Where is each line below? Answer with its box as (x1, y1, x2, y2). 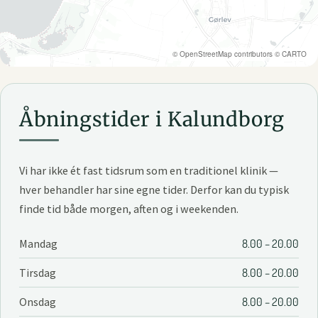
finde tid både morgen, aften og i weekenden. (18, 202, 238, 216)
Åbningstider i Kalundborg (18, 106, 285, 132)
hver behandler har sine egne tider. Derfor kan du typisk (18, 182, 289, 197)
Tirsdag (18, 265, 56, 280)
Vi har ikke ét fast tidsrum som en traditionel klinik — (18, 163, 278, 178)
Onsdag (18, 294, 56, 309)
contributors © (232, 49, 282, 60)
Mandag (18, 236, 57, 251)
